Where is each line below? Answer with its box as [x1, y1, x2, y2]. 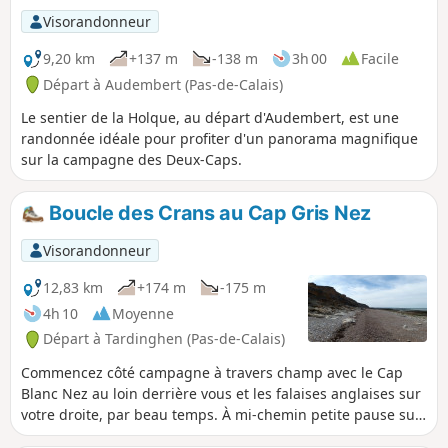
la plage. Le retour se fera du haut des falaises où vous [21, 426, 390, 446]
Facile [361, 48, 399, 68]
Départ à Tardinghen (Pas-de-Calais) [43, 329, 285, 349]
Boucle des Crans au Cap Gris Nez [44, 201, 371, 226]
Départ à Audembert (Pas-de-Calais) [43, 74, 283, 94]
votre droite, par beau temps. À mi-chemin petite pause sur [21, 405, 421, 425]
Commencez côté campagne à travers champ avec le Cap [21, 363, 403, 383]
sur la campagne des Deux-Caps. [21, 150, 242, 170]
